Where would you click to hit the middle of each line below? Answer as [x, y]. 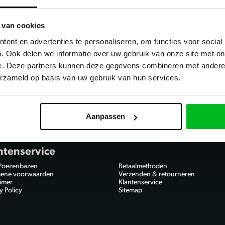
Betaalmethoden [143, 166]
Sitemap [130, 191]
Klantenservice [140, 183]
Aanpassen [105, 117]
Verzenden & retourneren [157, 175]
